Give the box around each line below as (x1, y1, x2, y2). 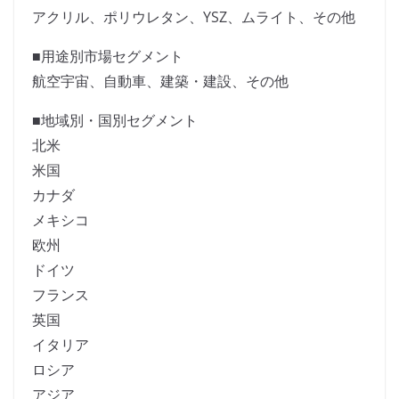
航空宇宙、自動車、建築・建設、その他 (32, 71, 289, 92)
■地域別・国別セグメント (32, 110, 198, 131)
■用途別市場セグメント (32, 46, 183, 67)
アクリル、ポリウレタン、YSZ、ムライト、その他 (32, 7, 355, 28)
